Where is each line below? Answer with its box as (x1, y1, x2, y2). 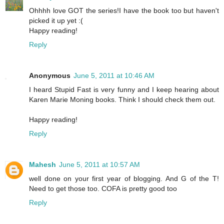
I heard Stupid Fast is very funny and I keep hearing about (29, 85, 219, 94)
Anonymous (29, 71, 70, 80)
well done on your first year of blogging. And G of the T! (29, 174, 219, 183)
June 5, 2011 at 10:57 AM (59, 160, 140, 169)
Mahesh (29, 160, 56, 169)
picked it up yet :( (29, 16, 83, 25)
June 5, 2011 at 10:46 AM (73, 71, 154, 80)
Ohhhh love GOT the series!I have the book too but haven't (29, 6, 219, 15)
